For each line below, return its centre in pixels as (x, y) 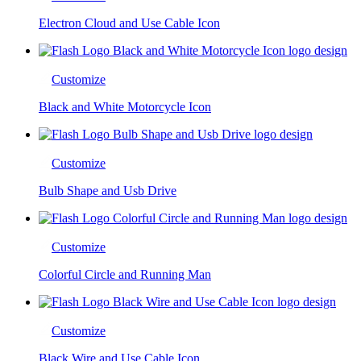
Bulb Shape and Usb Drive (108, 190)
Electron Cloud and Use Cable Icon (129, 23)
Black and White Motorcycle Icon (125, 106)
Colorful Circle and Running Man (125, 274)
